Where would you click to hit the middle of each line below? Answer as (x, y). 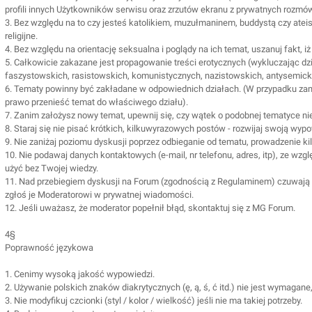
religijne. (21, 36)
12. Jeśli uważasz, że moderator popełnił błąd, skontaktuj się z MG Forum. (150, 208)
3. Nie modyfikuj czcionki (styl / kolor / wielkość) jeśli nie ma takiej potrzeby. (154, 301)
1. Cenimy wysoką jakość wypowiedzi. (80, 274)
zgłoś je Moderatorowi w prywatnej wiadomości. (99, 195)
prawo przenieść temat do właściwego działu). (96, 102)
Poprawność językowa (49, 248)
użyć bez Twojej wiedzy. (52, 168)
